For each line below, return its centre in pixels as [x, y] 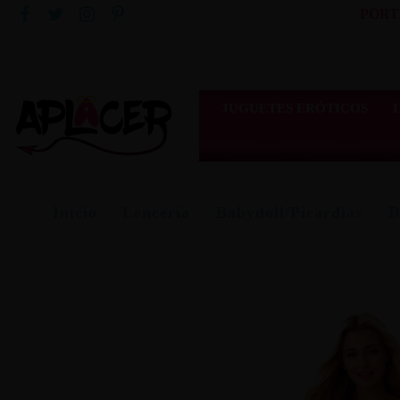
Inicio [75, 213]
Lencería [157, 213]
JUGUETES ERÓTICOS [294, 108]
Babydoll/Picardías [290, 213]
